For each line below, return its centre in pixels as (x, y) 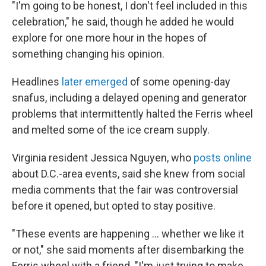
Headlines (37, 82)
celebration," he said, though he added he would (123, 22)
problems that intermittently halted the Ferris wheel (132, 114)
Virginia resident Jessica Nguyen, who (103, 158)
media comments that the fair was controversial (125, 190)
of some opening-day (179, 82)
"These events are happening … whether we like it (128, 234)
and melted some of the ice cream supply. (111, 130)
